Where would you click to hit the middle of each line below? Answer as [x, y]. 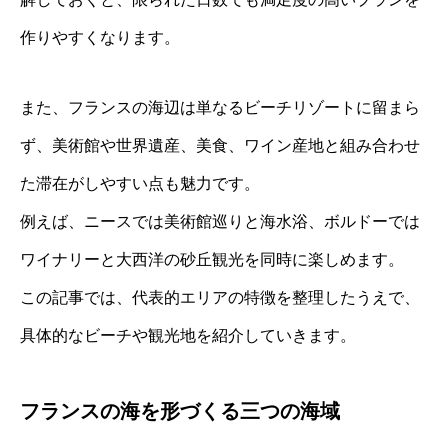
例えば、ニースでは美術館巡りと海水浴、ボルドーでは [220, 221]
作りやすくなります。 [100, 37]
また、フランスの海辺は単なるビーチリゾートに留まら [220, 107]
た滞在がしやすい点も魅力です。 [140, 183]
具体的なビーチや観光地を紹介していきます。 [188, 335]
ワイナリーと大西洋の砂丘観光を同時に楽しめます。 [212, 259]
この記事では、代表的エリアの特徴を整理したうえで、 [220, 297]
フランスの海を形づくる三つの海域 [180, 410]
